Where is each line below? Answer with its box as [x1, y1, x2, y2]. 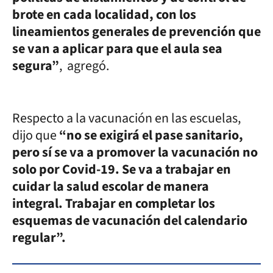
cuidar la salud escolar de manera [12, 176, 209, 196]
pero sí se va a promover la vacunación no [12, 142, 258, 162]
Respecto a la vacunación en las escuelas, [12, 108, 241, 128]
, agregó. [59, 55, 109, 76]
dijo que [12, 125, 59, 145]
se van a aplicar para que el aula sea [12, 38, 222, 58]
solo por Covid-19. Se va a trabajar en [12, 159, 231, 179]
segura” [12, 55, 59, 76]
